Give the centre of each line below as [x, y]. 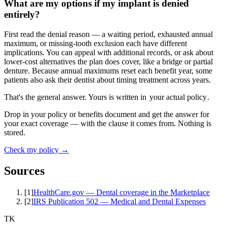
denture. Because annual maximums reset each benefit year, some [108, 70]
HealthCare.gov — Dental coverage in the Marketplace [122, 193]
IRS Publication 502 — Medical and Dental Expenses [120, 202]
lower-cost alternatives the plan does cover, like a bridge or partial [108, 61]
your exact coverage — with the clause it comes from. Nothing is [108, 123]
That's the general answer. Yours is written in [75, 97]
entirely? [22, 14]
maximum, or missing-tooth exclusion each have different [96, 43]
